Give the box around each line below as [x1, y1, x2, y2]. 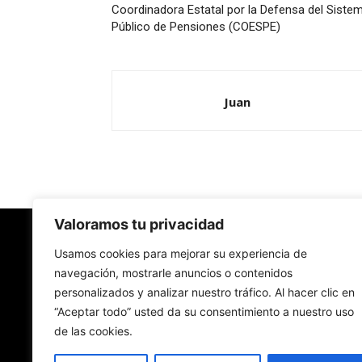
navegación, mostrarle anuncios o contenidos [54, 266, 293, 280]
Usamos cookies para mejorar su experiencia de [54, 246, 307, 260]
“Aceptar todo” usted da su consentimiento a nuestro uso [54, 305, 354, 318]
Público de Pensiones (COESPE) [112, 19, 280, 34]
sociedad [112, 317, 161, 330]
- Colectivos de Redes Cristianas [112, 330, 280, 343]
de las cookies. [54, 324, 133, 338]
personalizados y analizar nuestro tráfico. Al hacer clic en [54, 285, 355, 299]
